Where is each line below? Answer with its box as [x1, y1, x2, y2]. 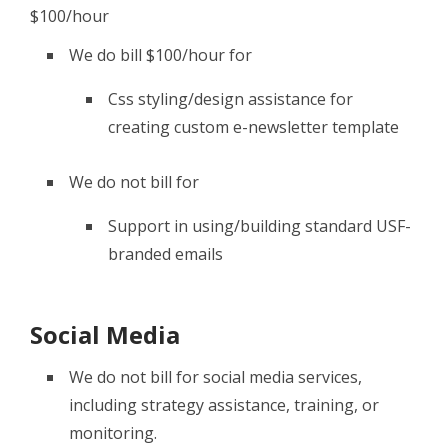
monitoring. [69, 422, 157, 445]
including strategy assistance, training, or [69, 394, 379, 417]
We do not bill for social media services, [69, 366, 362, 389]
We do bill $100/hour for [69, 44, 252, 67]
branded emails [108, 243, 223, 266]
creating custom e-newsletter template [108, 116, 399, 139]
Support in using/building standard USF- [108, 215, 411, 238]
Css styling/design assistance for [108, 88, 353, 111]
